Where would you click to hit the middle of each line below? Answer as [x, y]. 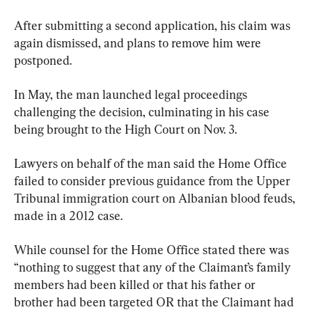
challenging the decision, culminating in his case [143, 111]
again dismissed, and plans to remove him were [139, 42]
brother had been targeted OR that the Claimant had [155, 302]
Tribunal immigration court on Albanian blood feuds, [156, 198]
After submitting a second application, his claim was [154, 25]
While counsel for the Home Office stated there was [153, 249]
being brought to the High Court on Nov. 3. [125, 129]
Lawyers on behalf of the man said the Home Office [152, 163]
